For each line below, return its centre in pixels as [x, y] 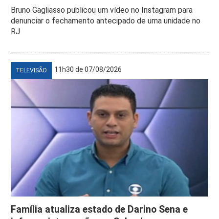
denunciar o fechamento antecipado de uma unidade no [106, 21]
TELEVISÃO [32, 70]
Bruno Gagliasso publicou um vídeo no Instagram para [102, 10]
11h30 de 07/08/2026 [88, 69]
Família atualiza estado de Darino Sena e [99, 209]
